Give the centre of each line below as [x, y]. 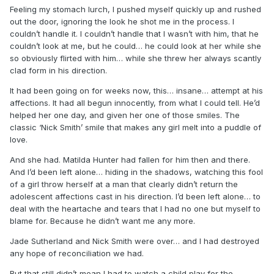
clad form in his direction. [58, 71]
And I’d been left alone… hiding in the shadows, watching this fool [136, 172]
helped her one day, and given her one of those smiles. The [125, 115]
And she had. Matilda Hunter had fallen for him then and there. [130, 160]
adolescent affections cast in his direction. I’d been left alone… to [135, 197]
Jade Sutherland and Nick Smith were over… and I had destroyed [135, 241]
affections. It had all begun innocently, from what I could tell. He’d [135, 103]
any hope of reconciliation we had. [77, 254]
